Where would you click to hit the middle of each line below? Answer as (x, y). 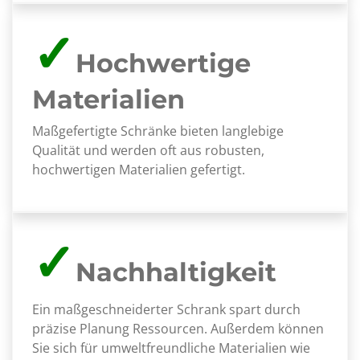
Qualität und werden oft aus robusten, (148, 150)
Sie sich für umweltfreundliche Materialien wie (171, 348)
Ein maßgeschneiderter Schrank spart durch (166, 309)
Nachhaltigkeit (176, 272)
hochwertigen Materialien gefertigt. (139, 170)
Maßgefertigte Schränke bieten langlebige (158, 131)
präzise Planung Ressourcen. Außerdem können (178, 329)
